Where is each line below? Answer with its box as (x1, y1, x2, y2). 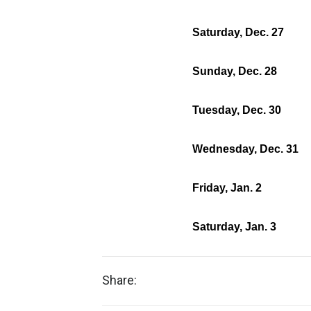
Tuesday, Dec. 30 (192, 104, 281, 116)
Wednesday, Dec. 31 (192, 143, 299, 155)
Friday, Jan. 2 (192, 182, 262, 194)
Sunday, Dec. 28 (192, 65, 277, 77)
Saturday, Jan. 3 (192, 221, 276, 233)
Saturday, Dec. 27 (192, 26, 284, 38)
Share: (102, 273, 137, 287)
